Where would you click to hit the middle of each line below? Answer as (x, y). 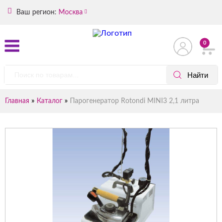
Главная (17, 101)
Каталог (50, 101)
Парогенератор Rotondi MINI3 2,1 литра (135, 101)
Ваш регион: (35, 12)
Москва (71, 12)
